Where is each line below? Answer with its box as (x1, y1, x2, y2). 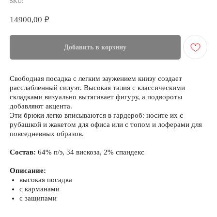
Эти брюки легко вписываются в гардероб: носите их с (10, 111, 183, 120)
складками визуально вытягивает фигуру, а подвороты (10, 93, 182, 101)
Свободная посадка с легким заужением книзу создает (10, 75, 182, 83)
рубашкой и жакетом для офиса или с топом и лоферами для (10, 121, 202, 129)
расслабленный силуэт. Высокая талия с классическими (10, 84, 185, 92)
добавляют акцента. (10, 102, 72, 110)
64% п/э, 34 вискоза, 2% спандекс (38, 148, 144, 156)
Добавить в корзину (64, 44, 126, 51)
